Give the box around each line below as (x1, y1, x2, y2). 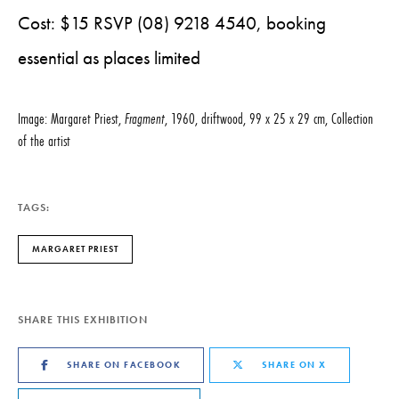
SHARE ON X (261, 359, 327, 370)
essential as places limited (18, 46, 200, 69)
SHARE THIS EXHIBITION (18, 313, 148, 327)
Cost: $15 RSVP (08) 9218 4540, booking (18, 12, 326, 35)
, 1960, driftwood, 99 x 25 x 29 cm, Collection (165, 108, 373, 128)
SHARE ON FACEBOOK (66, 359, 181, 370)
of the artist (18, 130, 70, 151)
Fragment (125, 108, 165, 128)
